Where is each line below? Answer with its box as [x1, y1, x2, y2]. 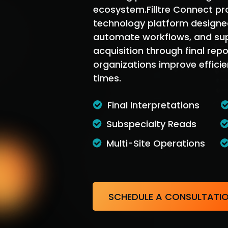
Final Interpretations [107, 99, 199, 111]
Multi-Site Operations [106, 137, 205, 150]
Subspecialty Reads [106, 118, 196, 130]
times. [93, 72, 121, 84]
